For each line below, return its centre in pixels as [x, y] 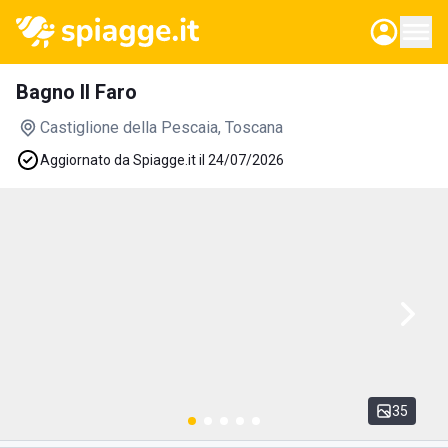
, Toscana [250, 127]
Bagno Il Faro [76, 92]
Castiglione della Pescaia [129, 127]
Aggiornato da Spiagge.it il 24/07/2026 [162, 160]
